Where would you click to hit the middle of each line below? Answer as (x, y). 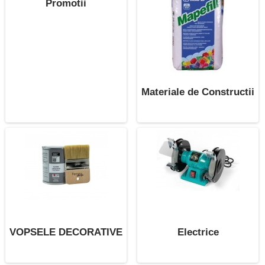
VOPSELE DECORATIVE (66, 232)
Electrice (198, 232)
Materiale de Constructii (198, 92)
